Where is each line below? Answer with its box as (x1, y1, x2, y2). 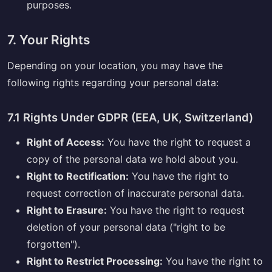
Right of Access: (27, 135, 104, 148)
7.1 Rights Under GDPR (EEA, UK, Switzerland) (7, 110, 253, 124)
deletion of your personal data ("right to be (27, 220, 225, 233)
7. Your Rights (7, 32, 90, 47)
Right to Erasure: (27, 203, 107, 216)
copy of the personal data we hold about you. (27, 152, 238, 165)
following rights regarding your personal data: (7, 76, 219, 89)
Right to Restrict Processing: (27, 254, 163, 267)
